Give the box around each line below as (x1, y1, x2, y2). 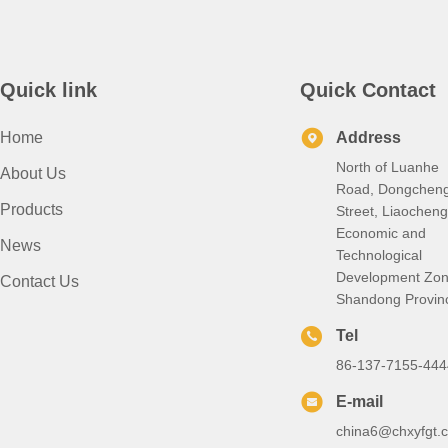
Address (336, 129, 401, 146)
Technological (336, 247, 422, 263)
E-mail (336, 393, 383, 410)
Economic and (336, 225, 426, 241)
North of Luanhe (336, 159, 439, 175)
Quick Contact (300, 79, 436, 101)
